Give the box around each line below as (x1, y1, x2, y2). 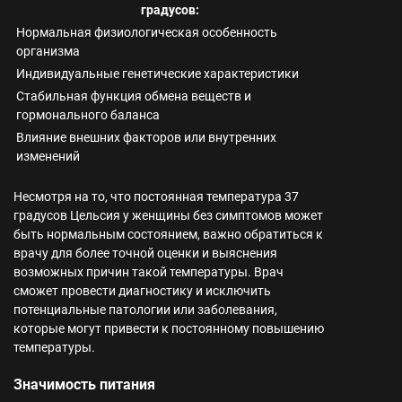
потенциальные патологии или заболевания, (13, 302, 277, 317)
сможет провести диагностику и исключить (13, 284, 271, 298)
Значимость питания (13, 376, 155, 393)
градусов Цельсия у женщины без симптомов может (13, 208, 323, 223)
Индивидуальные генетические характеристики (16, 66, 299, 81)
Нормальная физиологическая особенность (16, 25, 277, 39)
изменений (16, 149, 80, 163)
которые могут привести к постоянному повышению (13, 321, 324, 336)
